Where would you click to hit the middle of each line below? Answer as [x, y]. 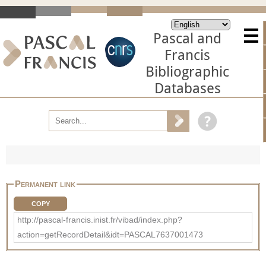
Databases [187, 88]
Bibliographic [187, 72]
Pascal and [187, 39]
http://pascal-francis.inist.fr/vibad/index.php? [100, 219]
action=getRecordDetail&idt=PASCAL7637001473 [110, 234]
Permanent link [45, 183]
